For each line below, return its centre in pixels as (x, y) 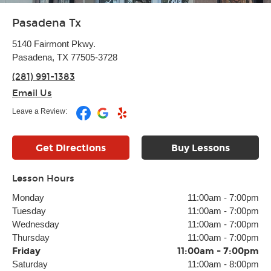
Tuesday (29, 211)
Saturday (30, 264)
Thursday (31, 237)
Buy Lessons (200, 148)
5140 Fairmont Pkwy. (54, 44)
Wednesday (36, 224)
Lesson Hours (43, 178)
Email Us (32, 93)
